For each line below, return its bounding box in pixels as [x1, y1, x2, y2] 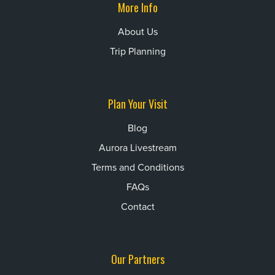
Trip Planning [109, 45, 166, 58]
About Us [117, 25, 158, 38]
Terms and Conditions [91, 161, 184, 174]
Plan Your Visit [107, 95, 168, 112]
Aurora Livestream [98, 141, 177, 154]
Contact [120, 200, 155, 213]
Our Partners [110, 250, 165, 267]
